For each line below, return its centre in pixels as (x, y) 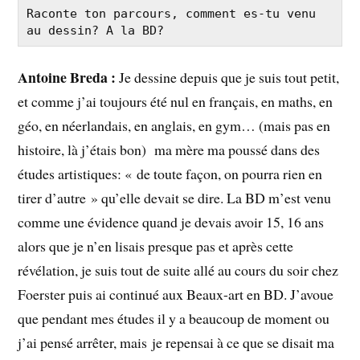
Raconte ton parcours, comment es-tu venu (172, 14)
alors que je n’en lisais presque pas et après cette (156, 245)
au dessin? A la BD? (96, 31)
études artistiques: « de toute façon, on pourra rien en (170, 173)
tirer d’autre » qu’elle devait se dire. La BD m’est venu (175, 197)
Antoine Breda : (67, 77)
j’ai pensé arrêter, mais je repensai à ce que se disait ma (176, 342)
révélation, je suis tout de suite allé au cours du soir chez (178, 270)
